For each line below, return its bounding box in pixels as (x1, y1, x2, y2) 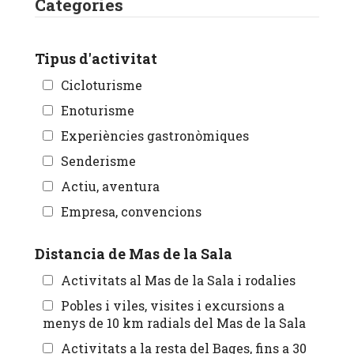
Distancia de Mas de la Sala (35, 244, 232, 264)
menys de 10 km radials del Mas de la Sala (43, 314, 306, 332)
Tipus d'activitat (35, 49, 157, 69)
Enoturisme (61, 102, 134, 119)
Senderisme (61, 153, 136, 170)
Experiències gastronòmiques (61, 127, 249, 145)
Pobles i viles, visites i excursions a (61, 297, 284, 314)
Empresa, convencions (61, 203, 201, 220)
